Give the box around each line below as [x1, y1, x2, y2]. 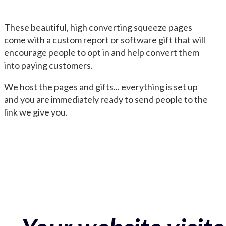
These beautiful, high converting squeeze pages [4, 22, 192, 33]
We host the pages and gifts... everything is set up [4, 81, 198, 92]
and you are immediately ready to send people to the [4, 94, 208, 105]
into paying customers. [4, 60, 93, 71]
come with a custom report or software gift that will [4, 34, 205, 45]
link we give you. [4, 106, 68, 118]
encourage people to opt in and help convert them [4, 47, 199, 58]
